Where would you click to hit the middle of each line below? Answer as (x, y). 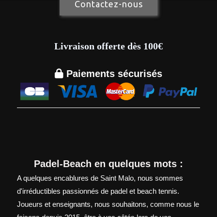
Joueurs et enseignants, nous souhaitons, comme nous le (108, 204)
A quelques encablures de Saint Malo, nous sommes (100, 178)
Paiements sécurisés (113, 74)
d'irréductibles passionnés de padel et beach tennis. (98, 191)
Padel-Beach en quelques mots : (108, 164)
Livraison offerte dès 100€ (108, 46)
